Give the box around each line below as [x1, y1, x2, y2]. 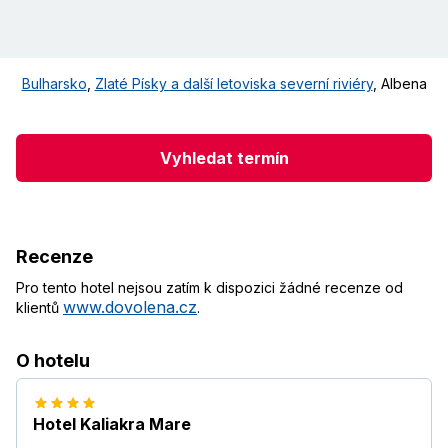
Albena [380, 75, 427, 93]
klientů [16, 299, 63, 317]
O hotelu [16, 350, 90, 372]
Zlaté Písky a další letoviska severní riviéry [94, 75, 373, 93]
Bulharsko [21, 75, 87, 93]
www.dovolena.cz [63, 297, 197, 318]
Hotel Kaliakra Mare [33, 414, 191, 435]
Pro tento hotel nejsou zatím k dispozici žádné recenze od [16, 279, 403, 297]
